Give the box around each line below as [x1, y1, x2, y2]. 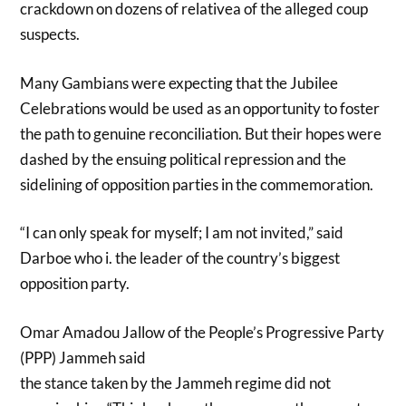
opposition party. [20, 274, 130, 294]
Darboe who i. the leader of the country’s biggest [20, 248, 341, 268]
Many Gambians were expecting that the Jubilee [20, 72, 339, 92]
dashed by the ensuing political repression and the [20, 149, 347, 169]
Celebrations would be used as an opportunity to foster [20, 98, 381, 118]
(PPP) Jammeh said [20, 347, 147, 367]
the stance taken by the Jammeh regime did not [20, 372, 332, 392]
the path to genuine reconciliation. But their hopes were [20, 123, 382, 143]
